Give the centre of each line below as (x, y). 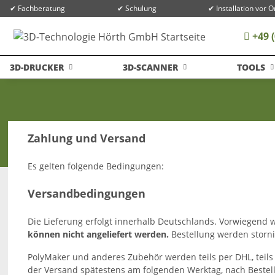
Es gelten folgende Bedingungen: (96, 166)
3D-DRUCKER (37, 67)
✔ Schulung (137, 8)
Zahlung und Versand (87, 138)
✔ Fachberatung (37, 8)
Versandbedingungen (87, 193)
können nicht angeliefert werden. (99, 234)
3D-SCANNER (150, 67)
